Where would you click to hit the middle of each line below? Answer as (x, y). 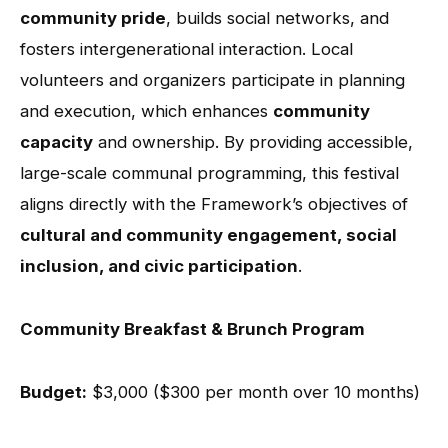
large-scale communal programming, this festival (209, 172)
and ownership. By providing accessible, (253, 141)
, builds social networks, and (277, 17)
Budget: (53, 391)
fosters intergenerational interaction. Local (186, 48)
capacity (56, 141)
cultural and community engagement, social (208, 234)
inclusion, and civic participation (159, 265)
